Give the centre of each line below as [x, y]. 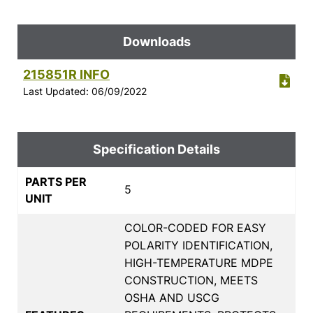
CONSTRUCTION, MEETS [191, 280]
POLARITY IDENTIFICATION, [198, 245]
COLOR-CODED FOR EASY [195, 227]
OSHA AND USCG [172, 297]
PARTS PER [56, 181]
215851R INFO [66, 74]
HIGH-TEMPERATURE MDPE [199, 262]
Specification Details [156, 149]
